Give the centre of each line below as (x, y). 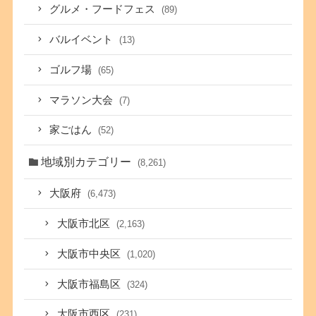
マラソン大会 (83, 100)
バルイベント (83, 40)
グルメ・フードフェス (104, 10)
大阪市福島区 (91, 284)
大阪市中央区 (91, 254)
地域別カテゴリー (88, 162)
